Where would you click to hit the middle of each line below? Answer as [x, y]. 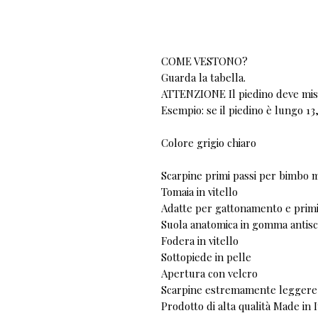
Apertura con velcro [209, 274]
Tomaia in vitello [199, 192]
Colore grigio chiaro [209, 143]
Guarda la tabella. [203, 78]
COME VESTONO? [204, 61]
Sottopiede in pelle [206, 257]
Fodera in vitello [200, 241]
